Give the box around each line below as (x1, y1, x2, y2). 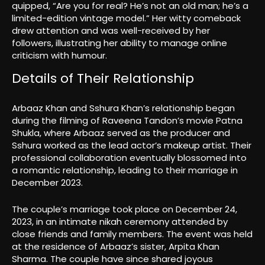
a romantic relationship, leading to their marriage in (12, 164, 238, 177)
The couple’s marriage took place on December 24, (12, 203, 237, 216)
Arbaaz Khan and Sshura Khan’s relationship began (12, 102, 235, 115)
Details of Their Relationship (12, 69, 194, 88)
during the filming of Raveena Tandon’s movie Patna (12, 114, 243, 127)
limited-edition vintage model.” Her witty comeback (12, 11, 241, 24)
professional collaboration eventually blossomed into (12, 151, 247, 164)
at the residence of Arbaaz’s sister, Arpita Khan (12, 240, 219, 253)
